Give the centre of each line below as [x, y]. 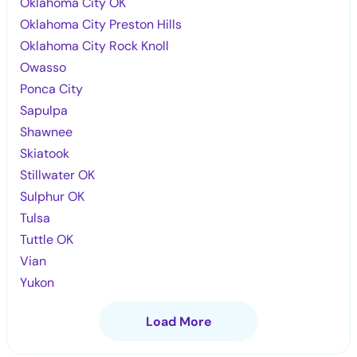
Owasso [43, 67]
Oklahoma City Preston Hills [101, 24]
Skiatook [45, 153]
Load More [178, 321]
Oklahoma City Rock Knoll [95, 45]
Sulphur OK [53, 196]
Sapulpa [44, 110]
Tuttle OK [47, 239]
